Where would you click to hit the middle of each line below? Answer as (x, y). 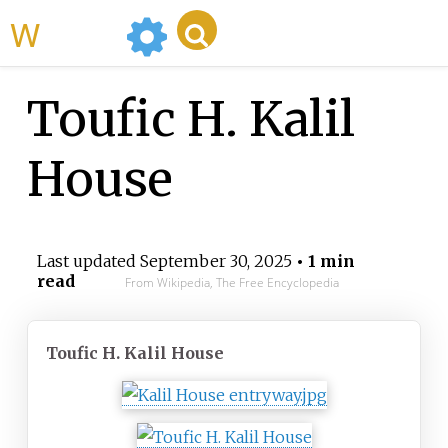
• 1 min (323, 261)
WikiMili (79, 33)
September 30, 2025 (215, 261)
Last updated (88, 261)
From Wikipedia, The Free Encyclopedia (231, 283)
